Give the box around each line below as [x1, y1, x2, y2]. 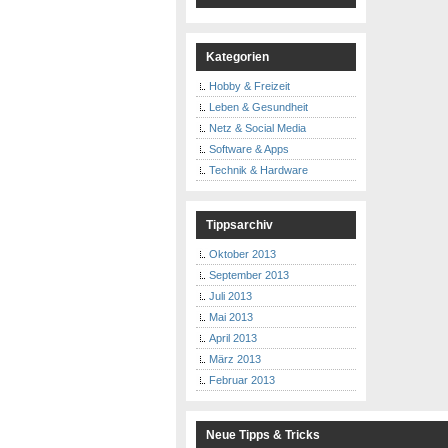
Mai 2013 [209, 311, 253, 324]
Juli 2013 [209, 290, 252, 303]
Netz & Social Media [209, 122, 306, 135]
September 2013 [209, 269, 289, 282]
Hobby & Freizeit [209, 80, 290, 93]
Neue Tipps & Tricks [206, 428, 320, 443]
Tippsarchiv [206, 218, 273, 233]
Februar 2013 [209, 374, 275, 387]
